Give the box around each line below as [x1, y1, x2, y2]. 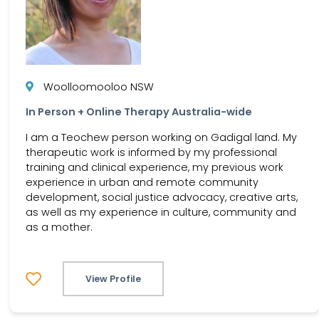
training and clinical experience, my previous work [26, 159, 283, 174]
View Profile [85, 273, 141, 286]
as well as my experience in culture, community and [26, 204, 296, 219]
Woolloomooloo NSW [43, 79, 154, 94]
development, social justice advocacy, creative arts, [26, 189, 298, 204]
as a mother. [26, 219, 93, 234]
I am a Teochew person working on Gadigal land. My [26, 130, 297, 145]
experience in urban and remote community [26, 174, 258, 189]
